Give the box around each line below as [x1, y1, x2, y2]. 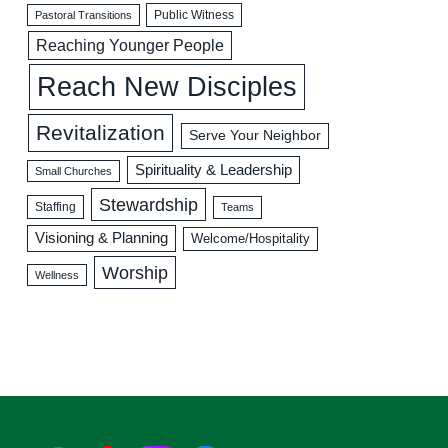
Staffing [35, 199, 77, 214]
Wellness [35, 268, 80, 281]
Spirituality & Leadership [134, 161, 292, 178]
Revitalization [36, 120, 166, 145]
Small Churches [35, 164, 113, 177]
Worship [101, 261, 168, 283]
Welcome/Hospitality [191, 231, 311, 246]
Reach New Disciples [36, 71, 297, 102]
